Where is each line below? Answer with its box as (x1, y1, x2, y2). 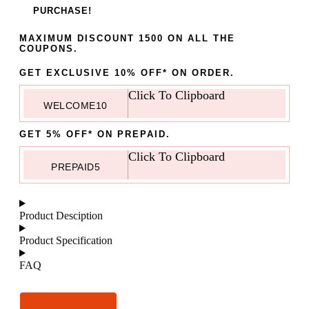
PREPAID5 (51, 161, 100, 173)
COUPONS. (19, 43, 78, 54)
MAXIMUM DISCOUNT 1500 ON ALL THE (19, 33, 235, 44)
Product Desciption (19, 210, 103, 222)
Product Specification (19, 235, 112, 247)
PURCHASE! (33, 6, 92, 17)
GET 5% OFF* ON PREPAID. (19, 129, 170, 140)
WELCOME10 (43, 100, 108, 112)
